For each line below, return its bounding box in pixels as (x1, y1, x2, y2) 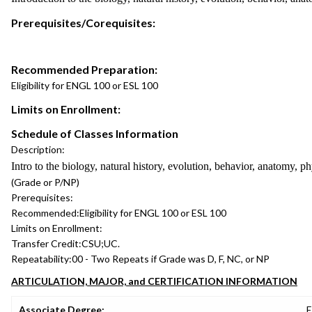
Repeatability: (11, 253, 72, 265)
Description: (11, 143, 65, 155)
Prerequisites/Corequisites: (11, 16, 155, 29)
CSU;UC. (81, 237, 120, 249)
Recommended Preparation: (11, 63, 157, 76)
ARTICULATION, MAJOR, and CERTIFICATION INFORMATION (11, 275, 297, 287)
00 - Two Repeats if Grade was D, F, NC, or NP (72, 253, 270, 265)
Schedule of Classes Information (11, 127, 178, 140)
